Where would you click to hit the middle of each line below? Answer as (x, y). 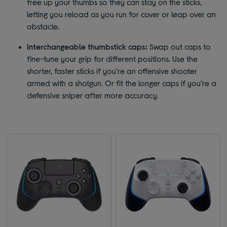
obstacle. (43, 26)
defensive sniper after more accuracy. (93, 95)
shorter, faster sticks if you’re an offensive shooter (112, 71)
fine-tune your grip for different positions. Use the (112, 59)
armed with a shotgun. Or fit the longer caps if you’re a (122, 83)
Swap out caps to (179, 47)
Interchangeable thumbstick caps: (87, 47)
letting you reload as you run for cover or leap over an (122, 14)
